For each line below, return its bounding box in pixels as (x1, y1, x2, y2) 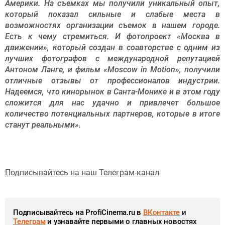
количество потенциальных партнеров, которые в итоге (5, 108, 220, 119)
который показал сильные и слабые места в (5, 9, 220, 19)
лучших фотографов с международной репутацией (5, 53, 220, 63)
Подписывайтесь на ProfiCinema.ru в (13, 207, 144, 217)
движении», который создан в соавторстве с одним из (5, 42, 220, 52)
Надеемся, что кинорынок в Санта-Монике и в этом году (5, 86, 220, 96)
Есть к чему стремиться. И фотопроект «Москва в (5, 31, 220, 41)
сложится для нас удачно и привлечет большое (5, 97, 220, 107)
